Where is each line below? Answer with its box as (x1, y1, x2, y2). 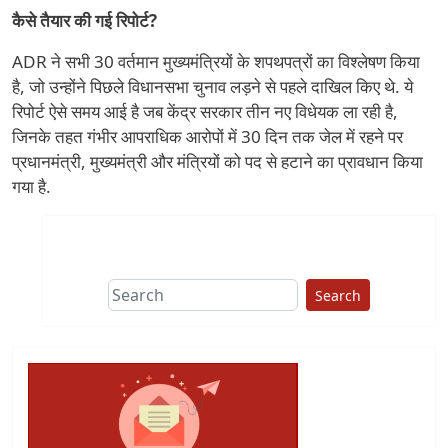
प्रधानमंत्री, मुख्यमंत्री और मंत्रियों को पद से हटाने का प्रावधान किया (12, 150, 423, 174)
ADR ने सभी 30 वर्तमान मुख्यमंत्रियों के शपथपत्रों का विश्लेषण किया (12, 50, 420, 74)
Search (315, 285, 361, 305)
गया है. (12, 175, 51, 199)
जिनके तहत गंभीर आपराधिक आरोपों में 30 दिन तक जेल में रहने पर (12, 125, 403, 149)
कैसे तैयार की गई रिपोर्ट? (12, 9, 157, 33)
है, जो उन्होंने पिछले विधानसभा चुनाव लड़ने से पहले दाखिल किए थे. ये (12, 75, 413, 99)
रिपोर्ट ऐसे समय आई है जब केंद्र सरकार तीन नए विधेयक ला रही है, (12, 100, 398, 124)
